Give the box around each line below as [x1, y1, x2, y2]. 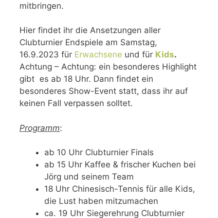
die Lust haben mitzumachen [44, 196, 158, 206]
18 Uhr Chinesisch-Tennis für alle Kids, [44, 184, 195, 194]
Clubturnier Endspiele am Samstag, [19, 37, 157, 48]
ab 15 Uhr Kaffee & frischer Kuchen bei [44, 160, 196, 170]
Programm [19, 123, 60, 133]
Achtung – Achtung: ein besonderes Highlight [19, 62, 197, 72]
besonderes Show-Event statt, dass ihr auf [19, 86, 188, 96]
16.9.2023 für [19, 50, 74, 60]
